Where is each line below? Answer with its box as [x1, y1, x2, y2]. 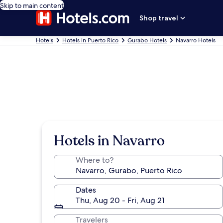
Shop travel [139, 13, 179, 22]
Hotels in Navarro [54, 131, 165, 150]
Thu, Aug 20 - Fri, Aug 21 [76, 195, 164, 206]
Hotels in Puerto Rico [62, 36, 118, 44]
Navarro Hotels [176, 36, 216, 44]
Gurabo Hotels [127, 36, 167, 44]
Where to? [76, 155, 113, 165]
